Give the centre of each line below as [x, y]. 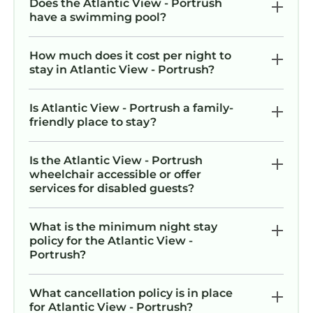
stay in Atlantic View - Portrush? [122, 69]
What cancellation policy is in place [131, 293]
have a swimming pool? [98, 17]
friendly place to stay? [93, 122]
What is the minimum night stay [123, 226]
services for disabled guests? [112, 188]
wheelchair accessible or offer [115, 174]
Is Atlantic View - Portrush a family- [131, 108]
